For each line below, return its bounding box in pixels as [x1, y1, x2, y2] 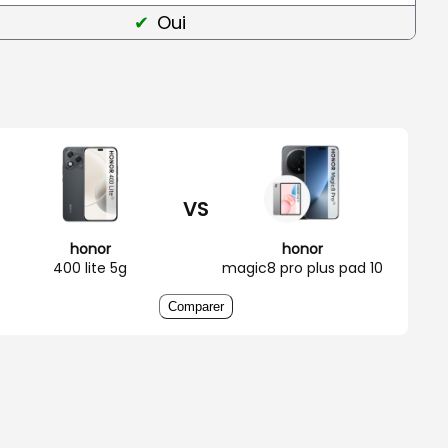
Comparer [168, 298, 224, 314]
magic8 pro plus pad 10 [221, 257, 383, 278]
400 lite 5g [53, 257, 127, 278]
